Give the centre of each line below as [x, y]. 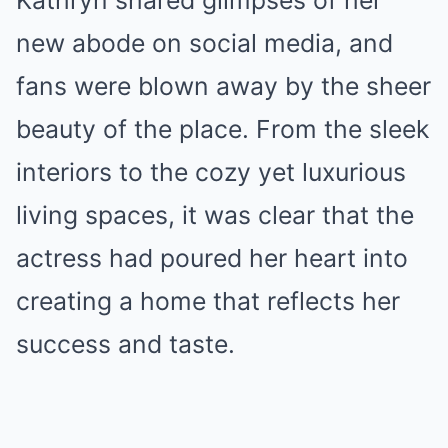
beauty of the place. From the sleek [222, 128]
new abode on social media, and [204, 42]
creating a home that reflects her [208, 300]
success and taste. [125, 343]
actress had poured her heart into [212, 257]
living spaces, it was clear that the [215, 214]
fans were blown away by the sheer [223, 85]
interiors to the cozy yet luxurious [211, 171]
